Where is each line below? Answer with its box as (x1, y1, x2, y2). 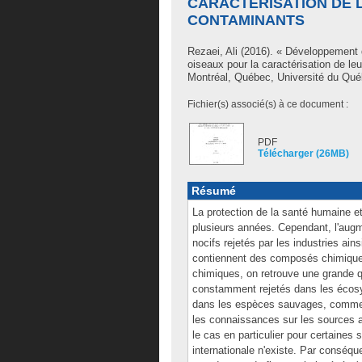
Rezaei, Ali (187, 45, 238, 57)
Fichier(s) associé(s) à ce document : (187, 99, 348, 110)
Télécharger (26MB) (258, 148, 349, 159)
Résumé (192, 184, 236, 197)
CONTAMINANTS (187, 12, 305, 28)
